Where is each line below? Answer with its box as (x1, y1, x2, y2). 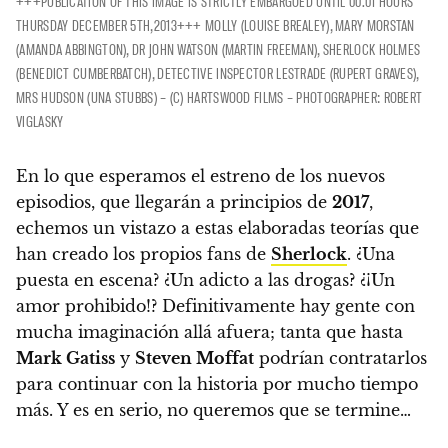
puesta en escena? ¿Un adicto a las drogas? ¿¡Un (16, 269, 395, 290)
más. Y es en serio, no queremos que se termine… (16, 399, 411, 420)
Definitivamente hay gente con (157, 295, 415, 316)
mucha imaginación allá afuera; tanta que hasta (16, 321, 403, 342)
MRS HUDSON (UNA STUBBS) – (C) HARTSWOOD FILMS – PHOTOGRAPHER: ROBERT (16, 87, 423, 106)
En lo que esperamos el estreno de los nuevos (16, 165, 385, 186)
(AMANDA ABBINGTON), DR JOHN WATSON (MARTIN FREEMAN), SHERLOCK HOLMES (16, 39, 421, 58)
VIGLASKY (16, 111, 64, 130)
